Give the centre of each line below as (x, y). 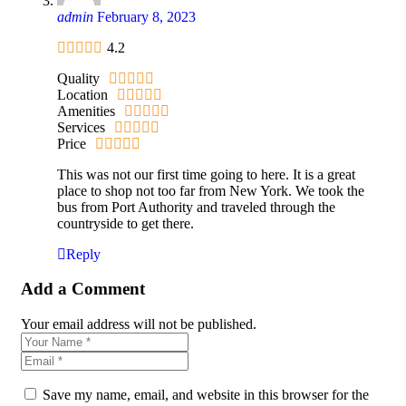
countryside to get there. (126, 223)
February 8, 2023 (146, 16)
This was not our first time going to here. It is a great (206, 174)
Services (81, 127)
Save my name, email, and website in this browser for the (206, 395)
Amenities (86, 111)
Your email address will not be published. (139, 324)
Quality (78, 78)
